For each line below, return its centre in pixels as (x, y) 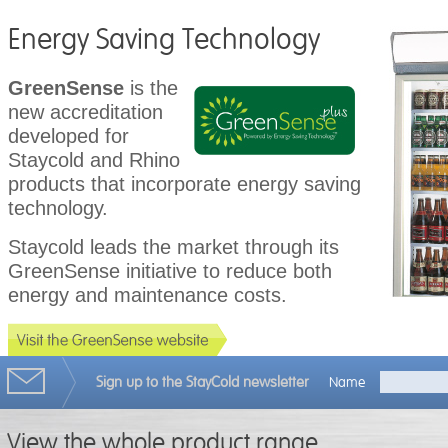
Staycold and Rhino (94, 160)
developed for (68, 136)
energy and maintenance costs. (147, 295)
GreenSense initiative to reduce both (170, 271)
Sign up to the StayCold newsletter (202, 382)
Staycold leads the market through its (173, 247)
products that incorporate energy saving (184, 184)
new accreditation (85, 112)
